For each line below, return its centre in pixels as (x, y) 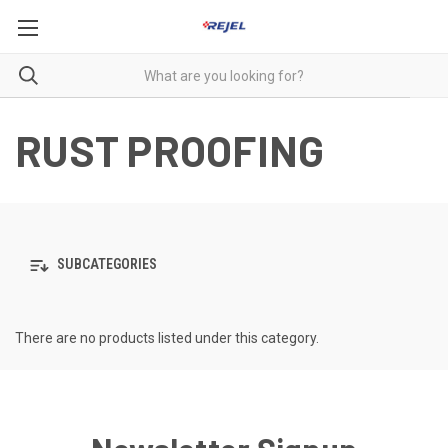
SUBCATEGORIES (105, 264)
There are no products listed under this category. (167, 338)
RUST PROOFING (170, 150)
